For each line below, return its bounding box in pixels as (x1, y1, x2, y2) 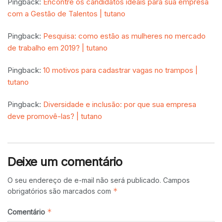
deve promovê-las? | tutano (7, 111, 102, 121)
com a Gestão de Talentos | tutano (7, 9, 125, 19)
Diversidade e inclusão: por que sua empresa (43, 100, 196, 110)
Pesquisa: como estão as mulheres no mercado (43, 31, 206, 41)
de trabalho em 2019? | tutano (7, 43, 108, 53)
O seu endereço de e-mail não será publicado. (7, 176, 161, 185)
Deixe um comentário (7, 155, 122, 169)
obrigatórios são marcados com (7, 187, 113, 196)
